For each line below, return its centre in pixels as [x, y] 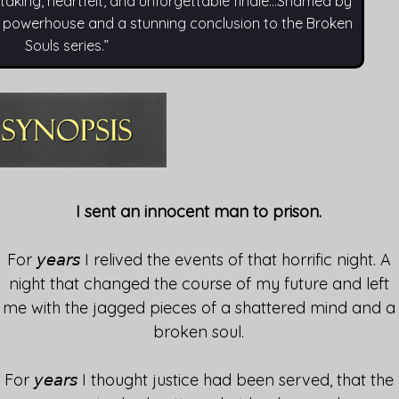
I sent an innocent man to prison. [199, 211]
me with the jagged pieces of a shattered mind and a [199, 307]
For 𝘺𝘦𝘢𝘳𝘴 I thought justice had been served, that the [199, 379]
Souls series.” [67, 45]
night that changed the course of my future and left [199, 283]
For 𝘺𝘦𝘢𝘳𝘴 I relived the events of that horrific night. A [199, 259]
